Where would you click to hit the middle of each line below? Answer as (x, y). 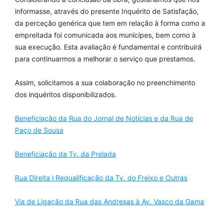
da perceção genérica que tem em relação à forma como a (110, 23)
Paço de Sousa (39, 130)
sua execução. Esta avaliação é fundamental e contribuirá (108, 47)
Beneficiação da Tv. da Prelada (65, 154)
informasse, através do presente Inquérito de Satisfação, (107, 11)
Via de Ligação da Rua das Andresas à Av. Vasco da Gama (110, 201)
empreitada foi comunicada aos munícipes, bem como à (105, 35)
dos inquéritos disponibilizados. (66, 94)
